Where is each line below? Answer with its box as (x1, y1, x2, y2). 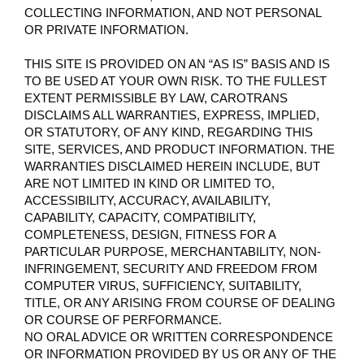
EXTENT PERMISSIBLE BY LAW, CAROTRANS (24, 90, 288, 105)
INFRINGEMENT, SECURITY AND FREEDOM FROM (24, 261, 318, 275)
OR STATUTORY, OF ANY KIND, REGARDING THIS (24, 124, 313, 139)
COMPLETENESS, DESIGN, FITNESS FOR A (24, 227, 275, 241)
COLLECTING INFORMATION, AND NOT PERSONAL (24, 5, 321, 19)
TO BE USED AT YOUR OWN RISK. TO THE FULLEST (24, 73, 327, 88)
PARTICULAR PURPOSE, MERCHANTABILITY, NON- (24, 244, 321, 258)
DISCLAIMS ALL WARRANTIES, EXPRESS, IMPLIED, (24, 107, 319, 122)
